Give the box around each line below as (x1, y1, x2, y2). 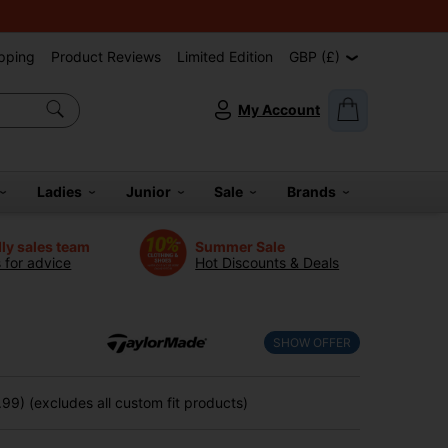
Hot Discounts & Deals (195, 253, 340, 271)
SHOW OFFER (273, 335, 351, 350)
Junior (125, 183, 177, 200)
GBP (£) (289, 48, 344, 65)
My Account (238, 101, 320, 118)
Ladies (36, 183, 88, 200)
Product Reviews (51, 48, 161, 65)
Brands (287, 183, 343, 200)
